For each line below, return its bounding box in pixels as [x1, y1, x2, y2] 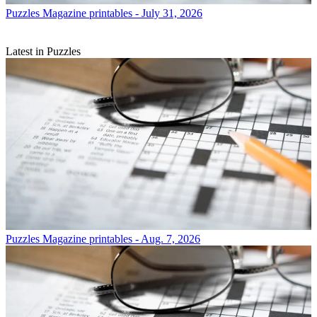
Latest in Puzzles [6, 45, 81, 57]
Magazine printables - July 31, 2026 [42, 6, 202, 19]
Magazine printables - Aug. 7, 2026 [42, 232, 200, 245]
